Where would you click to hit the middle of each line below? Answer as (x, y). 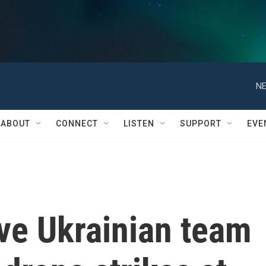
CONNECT (77, 123)
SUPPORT (201, 123)
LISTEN (139, 123)
